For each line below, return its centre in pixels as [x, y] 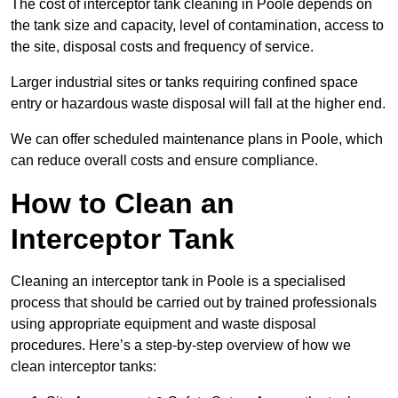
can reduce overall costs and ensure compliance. [164, 161]
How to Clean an [123, 204]
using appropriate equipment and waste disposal [163, 324]
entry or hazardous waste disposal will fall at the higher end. [198, 104]
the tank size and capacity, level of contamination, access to [197, 26]
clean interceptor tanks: [84, 367]
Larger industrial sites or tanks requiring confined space [184, 83]
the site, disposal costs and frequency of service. [162, 47]
